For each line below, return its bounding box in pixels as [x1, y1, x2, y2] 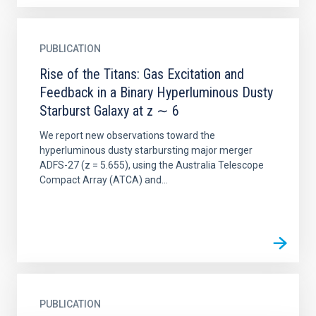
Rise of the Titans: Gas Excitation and [39, 66, 244, 83]
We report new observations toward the [39, 130, 215, 141]
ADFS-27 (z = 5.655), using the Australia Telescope [39, 159, 264, 171]
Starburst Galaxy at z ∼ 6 [39, 102, 179, 119]
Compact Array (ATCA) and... [39, 174, 168, 186]
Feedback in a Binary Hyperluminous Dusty [39, 84, 273, 101]
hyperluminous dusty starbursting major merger [39, 145, 253, 156]
